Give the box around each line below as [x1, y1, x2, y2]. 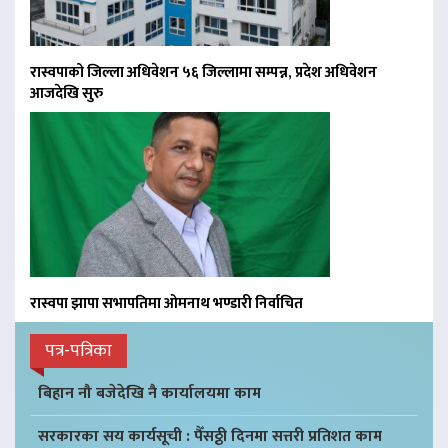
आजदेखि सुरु [30, 81, 103, 107]
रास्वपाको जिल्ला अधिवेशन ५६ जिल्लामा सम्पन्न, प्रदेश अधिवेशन [30, 60, 377, 86]
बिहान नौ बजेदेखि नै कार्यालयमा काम [38, 380, 261, 408]
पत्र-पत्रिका [45, 336, 112, 367]
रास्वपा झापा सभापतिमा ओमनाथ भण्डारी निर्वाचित [30, 291, 303, 317]
